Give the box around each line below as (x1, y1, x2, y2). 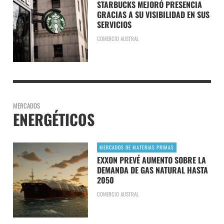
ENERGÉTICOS (13, 107, 94, 130)
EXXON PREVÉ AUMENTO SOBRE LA (96, 153, 206, 166)
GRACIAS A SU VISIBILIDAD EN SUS (96, 8, 209, 20)
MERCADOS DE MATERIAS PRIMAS (99, 143, 174, 151)
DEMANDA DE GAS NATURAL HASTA (96, 163, 208, 176)
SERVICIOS (96, 18, 131, 30)
